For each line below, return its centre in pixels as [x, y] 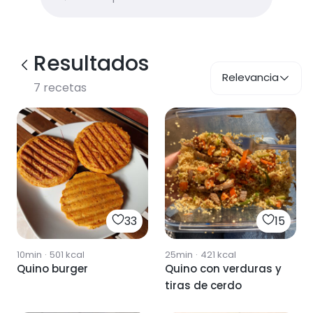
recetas [64, 88]
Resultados [91, 64]
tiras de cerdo [203, 285]
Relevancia [250, 77]
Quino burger [52, 269]
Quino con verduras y [223, 269]
